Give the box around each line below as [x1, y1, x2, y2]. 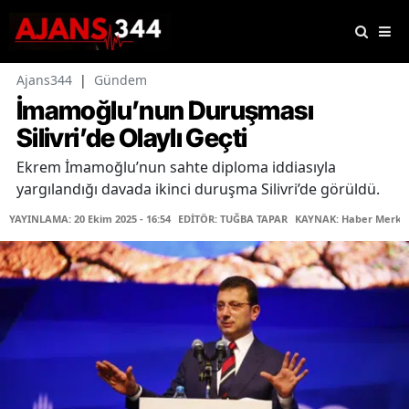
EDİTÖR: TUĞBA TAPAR [178, 212, 288, 226]
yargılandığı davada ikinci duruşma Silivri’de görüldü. [16, 179, 380, 200]
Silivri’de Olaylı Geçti [16, 122, 247, 154]
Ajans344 [16, 71, 72, 89]
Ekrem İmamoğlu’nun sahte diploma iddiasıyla [16, 157, 336, 178]
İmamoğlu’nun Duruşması [16, 95, 313, 127]
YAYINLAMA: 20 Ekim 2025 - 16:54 [9, 212, 171, 226]
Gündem [94, 71, 147, 89]
